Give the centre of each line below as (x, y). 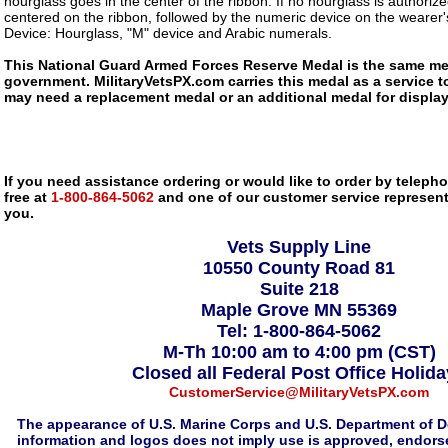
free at (25, 197)
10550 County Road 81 (299, 268)
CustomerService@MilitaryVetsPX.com (299, 392)
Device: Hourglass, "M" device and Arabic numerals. (168, 33)
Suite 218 (299, 289)
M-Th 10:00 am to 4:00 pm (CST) (299, 352)
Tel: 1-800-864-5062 (299, 331)
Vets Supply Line (299, 247)
